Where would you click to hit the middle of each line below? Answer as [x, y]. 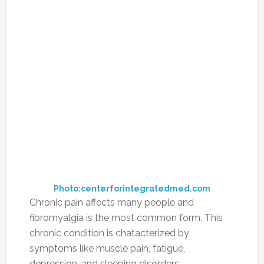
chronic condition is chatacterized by [109, 233]
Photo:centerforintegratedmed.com [132, 188]
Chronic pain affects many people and [111, 202]
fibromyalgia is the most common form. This [126, 217]
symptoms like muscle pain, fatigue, [107, 248]
